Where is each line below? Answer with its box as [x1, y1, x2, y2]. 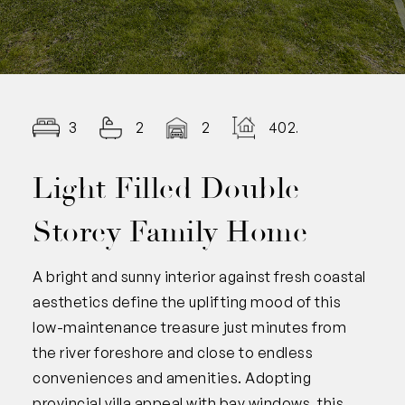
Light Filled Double [33, 170, 300, 207]
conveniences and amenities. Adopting [33, 368, 311, 387]
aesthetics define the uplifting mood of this [33, 292, 341, 311]
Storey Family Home [33, 213, 307, 250]
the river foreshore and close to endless [33, 343, 313, 362]
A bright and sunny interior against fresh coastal [33, 267, 366, 286]
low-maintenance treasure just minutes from [33, 317, 346, 336]
